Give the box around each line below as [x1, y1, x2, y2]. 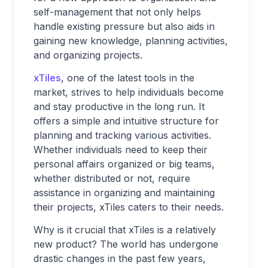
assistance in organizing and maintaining [33, 187, 215, 199]
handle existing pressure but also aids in [33, 20, 215, 32]
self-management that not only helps [33, 6, 201, 18]
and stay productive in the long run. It [33, 100, 205, 112]
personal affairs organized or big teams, [33, 158, 215, 170]
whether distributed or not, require [33, 172, 190, 184]
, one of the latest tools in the [61, 72, 194, 84]
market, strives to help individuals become [33, 86, 224, 98]
